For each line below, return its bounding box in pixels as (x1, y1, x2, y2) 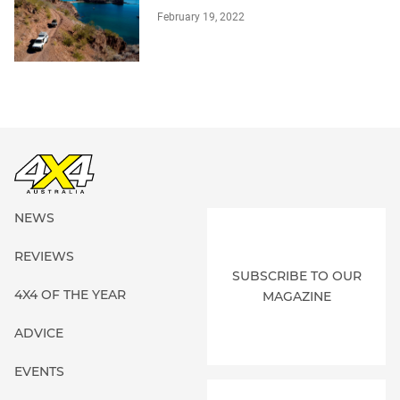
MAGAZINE (262, 288, 331, 305)
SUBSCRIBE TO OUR (231, 268, 362, 285)
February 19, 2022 (157, 11, 245, 24)
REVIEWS (14, 248, 74, 265)
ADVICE (14, 325, 63, 342)
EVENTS (14, 363, 64, 380)
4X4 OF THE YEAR (14, 287, 126, 304)
